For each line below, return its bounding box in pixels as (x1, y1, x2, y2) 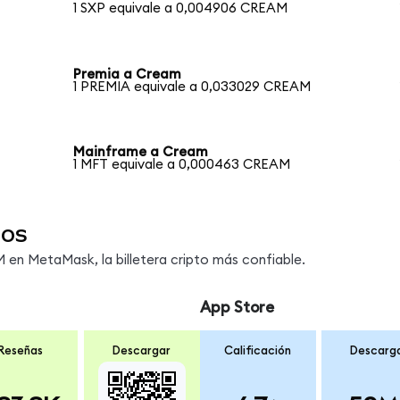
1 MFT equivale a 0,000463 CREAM (73, 158, 291, 172)
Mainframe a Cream (73, 146, 209, 160)
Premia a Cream (73, 67, 182, 81)
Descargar (112, 345, 171, 358)
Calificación (224, 345, 292, 358)
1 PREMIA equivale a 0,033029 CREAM (73, 79, 312, 94)
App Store (199, 299, 274, 315)
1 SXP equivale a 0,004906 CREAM (73, 2, 288, 16)
